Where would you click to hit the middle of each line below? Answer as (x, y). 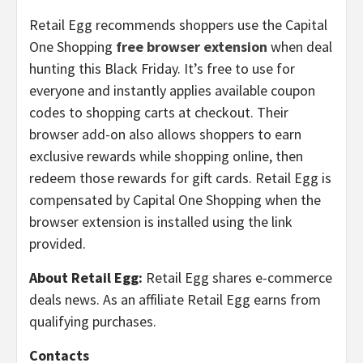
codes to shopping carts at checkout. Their (159, 112)
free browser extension (192, 47)
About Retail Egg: (86, 278)
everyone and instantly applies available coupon (172, 90)
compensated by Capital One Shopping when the (175, 200)
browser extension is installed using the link (161, 222)
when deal (300, 47)
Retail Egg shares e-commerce (237, 278)
